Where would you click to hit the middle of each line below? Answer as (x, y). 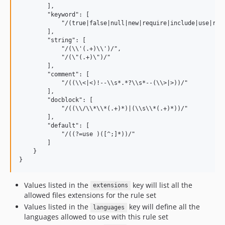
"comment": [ (54, 74)
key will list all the (161, 185)
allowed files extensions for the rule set (90, 195)
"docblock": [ (56, 100)
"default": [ (54, 125)
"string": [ (52, 40)
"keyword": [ (54, 14)
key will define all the (163, 207)
